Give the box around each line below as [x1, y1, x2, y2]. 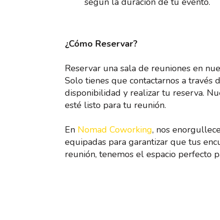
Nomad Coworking [78, 123, 152, 136]
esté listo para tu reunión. [65, 99, 166, 111]
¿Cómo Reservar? [65, 37, 137, 50]
